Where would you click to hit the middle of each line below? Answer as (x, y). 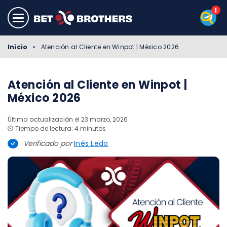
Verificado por (49, 143)
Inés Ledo (91, 143)
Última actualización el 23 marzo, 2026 (68, 119)
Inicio (18, 47)
